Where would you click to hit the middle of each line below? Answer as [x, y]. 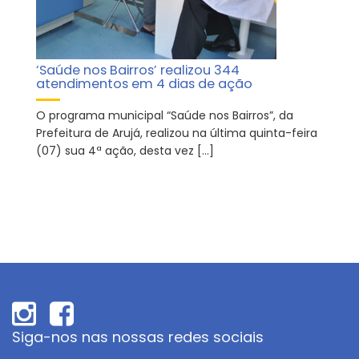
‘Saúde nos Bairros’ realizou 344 [138, 70]
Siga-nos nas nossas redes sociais [138, 337]
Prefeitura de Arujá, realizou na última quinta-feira [177, 133]
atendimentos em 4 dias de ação [144, 83]
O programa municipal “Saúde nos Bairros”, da [165, 115]
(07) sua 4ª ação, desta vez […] [125, 150]
